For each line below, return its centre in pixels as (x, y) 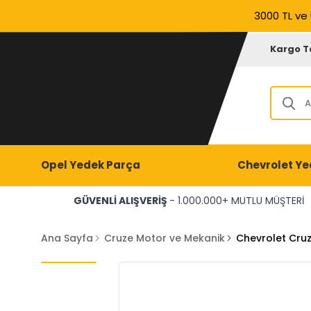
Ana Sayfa (67, 238)
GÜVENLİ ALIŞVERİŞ (121, 201)
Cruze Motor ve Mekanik (164, 238)
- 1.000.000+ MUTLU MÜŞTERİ (236, 201)
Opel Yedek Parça (90, 165)
